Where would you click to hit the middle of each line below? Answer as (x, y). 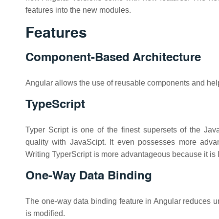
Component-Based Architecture (113, 58)
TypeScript (55, 105)
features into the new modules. (78, 10)
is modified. (45, 213)
